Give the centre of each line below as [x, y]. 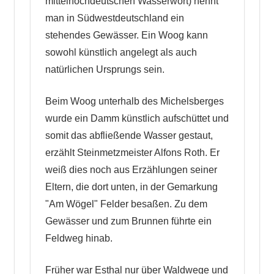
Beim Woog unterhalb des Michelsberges [134, 101]
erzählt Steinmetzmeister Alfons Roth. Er [132, 152]
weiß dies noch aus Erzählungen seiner [131, 169]
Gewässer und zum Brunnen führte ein [128, 221]
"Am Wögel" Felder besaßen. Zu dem [126, 204]
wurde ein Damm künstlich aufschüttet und [137, 118]
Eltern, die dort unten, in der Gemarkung [131, 187]
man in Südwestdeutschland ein [114, 18]
